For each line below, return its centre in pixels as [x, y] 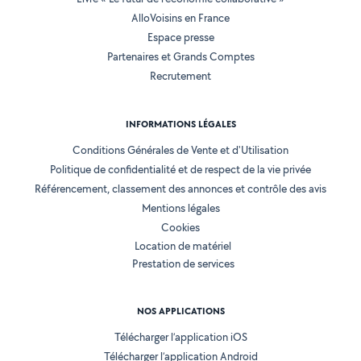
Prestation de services [183, 264]
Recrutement [180, 76]
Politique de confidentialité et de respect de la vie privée [180, 170]
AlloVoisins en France [180, 18]
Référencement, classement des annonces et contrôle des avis [180, 189]
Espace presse [180, 37]
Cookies [180, 228]
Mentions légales [180, 208]
